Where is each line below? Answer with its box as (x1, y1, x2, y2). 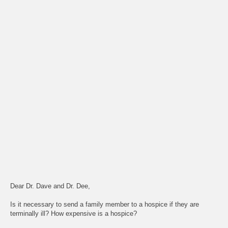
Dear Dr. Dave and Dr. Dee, (10, 182, 90, 190)
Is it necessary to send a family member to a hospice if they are (10, 200, 199, 208)
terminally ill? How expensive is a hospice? (10, 209, 137, 217)
